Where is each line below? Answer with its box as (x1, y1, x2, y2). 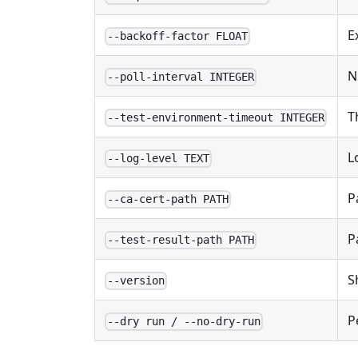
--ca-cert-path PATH (107, 193, 229, 206)
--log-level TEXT (107, 152, 210, 165)
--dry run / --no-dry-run (107, 315, 261, 328)
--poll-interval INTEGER (107, 70, 255, 84)
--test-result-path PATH (107, 233, 255, 247)
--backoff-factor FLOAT (107, 30, 249, 43)
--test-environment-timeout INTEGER (107, 111, 325, 125)
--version (107, 274, 165, 288)
